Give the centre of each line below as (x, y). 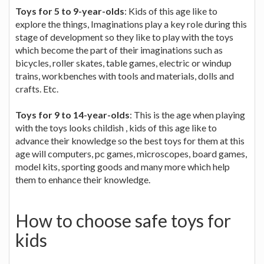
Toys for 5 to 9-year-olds (70, 11)
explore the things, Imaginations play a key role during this (131, 24)
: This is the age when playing (187, 114)
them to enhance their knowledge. (83, 179)
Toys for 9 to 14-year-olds (72, 114)
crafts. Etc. (37, 88)
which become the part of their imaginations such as (119, 49)
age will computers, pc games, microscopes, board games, (131, 153)
